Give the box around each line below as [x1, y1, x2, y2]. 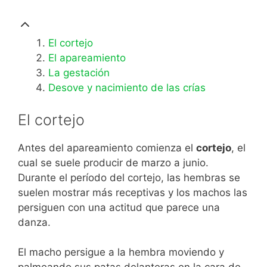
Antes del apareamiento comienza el [18, 141, 196, 154]
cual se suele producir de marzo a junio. [18, 156, 209, 169]
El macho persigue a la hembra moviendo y [18, 246, 224, 258]
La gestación [48, 67, 110, 79]
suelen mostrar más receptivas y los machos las [18, 186, 247, 198]
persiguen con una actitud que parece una [18, 201, 220, 213]
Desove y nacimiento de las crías [48, 82, 206, 94]
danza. [18, 216, 51, 228]
